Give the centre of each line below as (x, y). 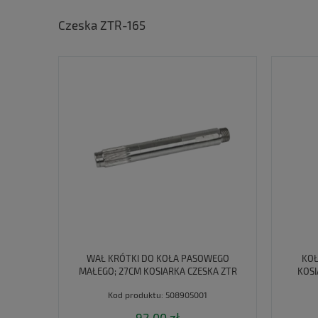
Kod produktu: (136, 294)
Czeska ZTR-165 (102, 24)
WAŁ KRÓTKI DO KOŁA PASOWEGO (158, 259)
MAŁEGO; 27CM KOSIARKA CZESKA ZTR (158, 272)
